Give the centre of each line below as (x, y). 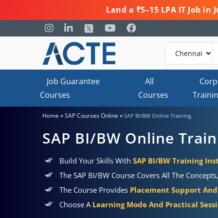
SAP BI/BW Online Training (158, 116)
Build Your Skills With (96, 161)
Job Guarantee (73, 81)
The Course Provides (95, 190)
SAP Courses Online (91, 116)
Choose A (76, 204)
